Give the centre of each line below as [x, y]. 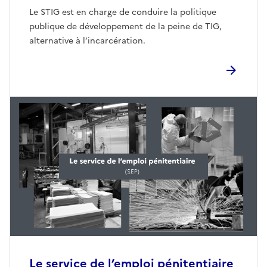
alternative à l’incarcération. [87, 41]
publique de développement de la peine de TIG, [125, 27]
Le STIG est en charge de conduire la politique [123, 13]
